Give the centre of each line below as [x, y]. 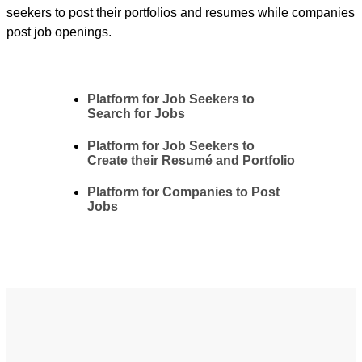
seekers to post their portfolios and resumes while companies [181, 13]
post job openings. [59, 32]
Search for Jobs [136, 114]
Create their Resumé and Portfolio [191, 160]
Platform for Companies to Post [183, 192]
